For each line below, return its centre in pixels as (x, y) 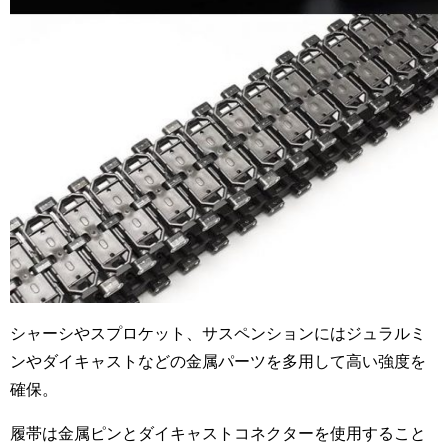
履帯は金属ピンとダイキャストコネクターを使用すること (218, 433)
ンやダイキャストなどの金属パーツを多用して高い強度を (218, 361)
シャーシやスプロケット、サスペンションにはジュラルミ (218, 333)
